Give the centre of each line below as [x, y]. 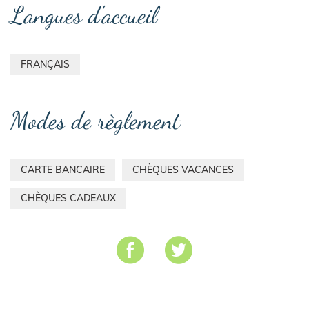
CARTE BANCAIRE [63, 170]
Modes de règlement [95, 121]
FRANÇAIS [45, 64]
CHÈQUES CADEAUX [68, 198]
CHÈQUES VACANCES [183, 170]
